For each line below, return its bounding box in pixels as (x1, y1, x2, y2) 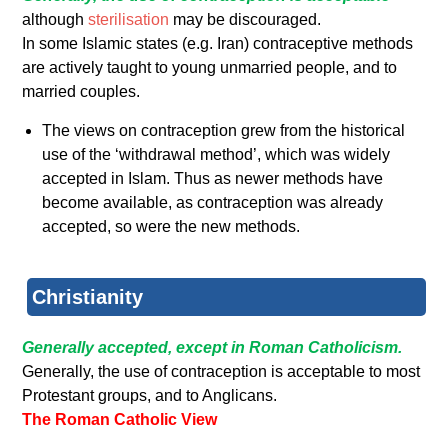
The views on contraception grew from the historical (42, 122, 406, 140)
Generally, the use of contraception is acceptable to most (22, 363, 421, 381)
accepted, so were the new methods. (42, 218, 301, 236)
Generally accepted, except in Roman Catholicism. (22, 339, 403, 357)
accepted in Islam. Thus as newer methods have (42, 170, 384, 188)
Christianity (32, 286, 144, 309)
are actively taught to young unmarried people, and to (22, 59, 398, 77)
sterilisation (88, 11, 170, 29)
